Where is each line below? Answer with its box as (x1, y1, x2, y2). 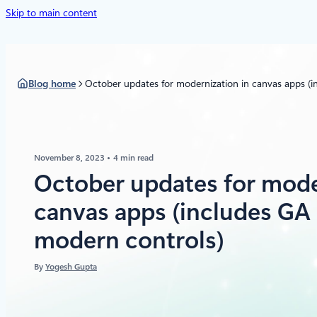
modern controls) (34, 226, 224, 254)
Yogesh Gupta (45, 262, 97, 272)
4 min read (113, 153, 154, 163)
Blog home (28, 77, 76, 89)
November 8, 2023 (34, 153, 107, 163)
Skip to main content (6, 7, 97, 18)
